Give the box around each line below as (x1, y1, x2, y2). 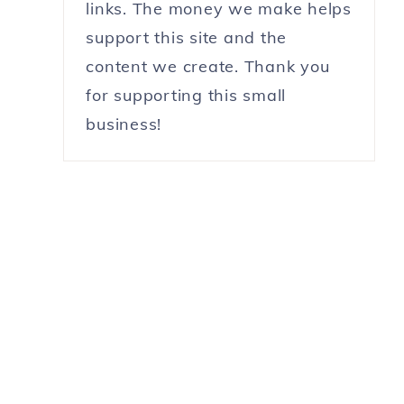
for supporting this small (86, 84, 287, 106)
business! (86, 113, 162, 134)
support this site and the (86, 26, 288, 48)
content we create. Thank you (86, 55, 330, 77)
